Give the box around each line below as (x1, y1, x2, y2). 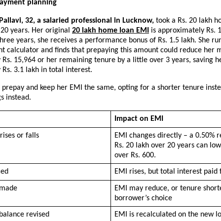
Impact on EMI (114, 114, 163, 123)
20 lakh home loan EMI (72, 26, 149, 35)
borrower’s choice (114, 194, 172, 202)
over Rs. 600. (114, 151, 156, 159)
